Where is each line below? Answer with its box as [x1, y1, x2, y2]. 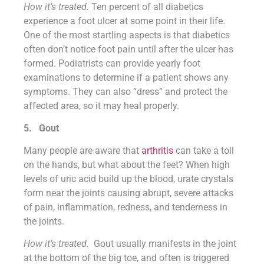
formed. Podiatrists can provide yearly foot [24, 57, 200, 69]
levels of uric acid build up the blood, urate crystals [24, 173, 233, 184]
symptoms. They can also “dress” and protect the [24, 85, 227, 97]
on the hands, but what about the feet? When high [24, 159, 230, 170]
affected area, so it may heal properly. [24, 100, 179, 111]
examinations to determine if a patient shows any [24, 71, 229, 83]
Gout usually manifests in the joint [94, 237, 236, 249]
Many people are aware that [24, 144, 141, 156]
